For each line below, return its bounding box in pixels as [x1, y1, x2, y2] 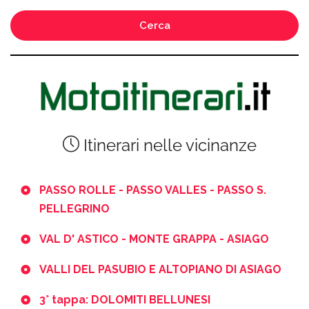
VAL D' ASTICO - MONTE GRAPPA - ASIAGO [39, 232, 269, 246]
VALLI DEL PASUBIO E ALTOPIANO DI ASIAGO [39, 263, 281, 277]
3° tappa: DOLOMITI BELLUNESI [39, 293, 210, 307]
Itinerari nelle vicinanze [79, 135, 257, 156]
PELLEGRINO [39, 202, 110, 216]
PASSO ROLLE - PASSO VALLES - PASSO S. [39, 183, 266, 197]
